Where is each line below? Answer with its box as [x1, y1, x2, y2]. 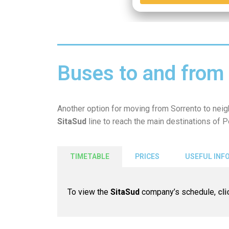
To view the [67, 187, 110, 197]
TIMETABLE [70, 152, 109, 161]
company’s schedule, [140, 187, 218, 197]
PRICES [135, 152, 159, 161]
